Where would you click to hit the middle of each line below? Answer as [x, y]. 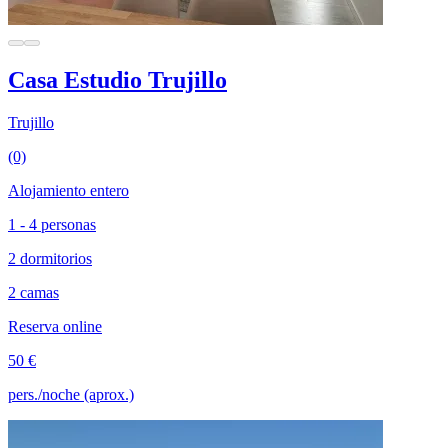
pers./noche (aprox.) [71, 394]
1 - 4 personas [52, 224]
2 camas [33, 292]
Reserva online [55, 326]
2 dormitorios [50, 258]
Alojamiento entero [68, 190]
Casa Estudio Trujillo [117, 79]
